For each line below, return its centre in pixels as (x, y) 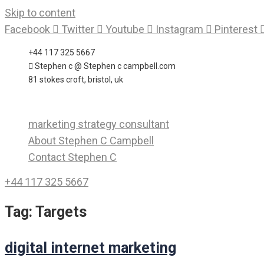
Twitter (78, 29)
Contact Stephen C (72, 157)
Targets (61, 212)
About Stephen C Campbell (91, 141)
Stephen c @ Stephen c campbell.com (105, 66)
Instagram (179, 29)
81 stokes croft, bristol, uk (76, 80)
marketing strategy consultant (99, 124)
